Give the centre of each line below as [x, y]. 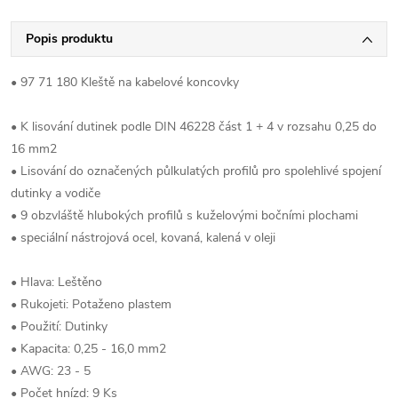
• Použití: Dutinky [59, 326]
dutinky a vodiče [56, 193]
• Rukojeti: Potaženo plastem [91, 304]
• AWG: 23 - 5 [51, 371]
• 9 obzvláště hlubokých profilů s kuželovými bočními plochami [184, 215]
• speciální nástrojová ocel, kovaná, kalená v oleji [143, 238]
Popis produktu [69, 39]
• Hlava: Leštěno [56, 282]
